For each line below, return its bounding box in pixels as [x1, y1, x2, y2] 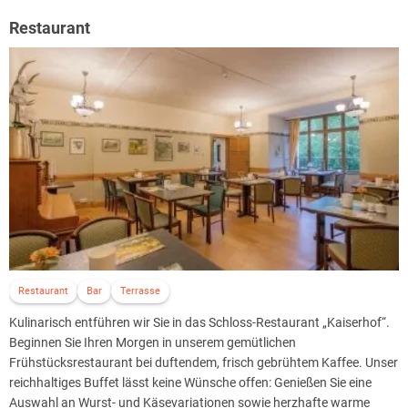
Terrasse [120, 284, 160, 297]
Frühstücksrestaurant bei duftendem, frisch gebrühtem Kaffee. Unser [9, 354, 398, 370]
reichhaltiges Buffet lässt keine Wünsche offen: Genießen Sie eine [9, 374, 372, 390]
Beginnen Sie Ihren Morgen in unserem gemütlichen [9, 334, 296, 350]
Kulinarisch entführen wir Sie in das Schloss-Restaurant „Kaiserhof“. [9, 314, 390, 330]
